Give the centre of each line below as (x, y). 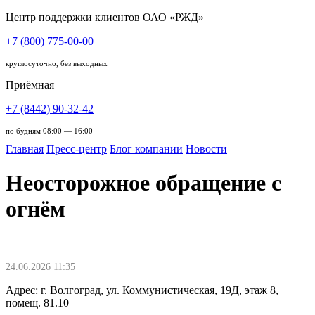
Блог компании (146, 149)
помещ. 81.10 (37, 302)
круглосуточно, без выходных (57, 63)
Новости (206, 149)
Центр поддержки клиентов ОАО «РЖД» (105, 17)
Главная (25, 149)
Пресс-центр (77, 149)
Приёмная (30, 85)
